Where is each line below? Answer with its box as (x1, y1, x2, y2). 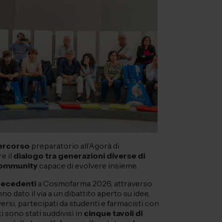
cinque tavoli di (84, 208, 143, 219)
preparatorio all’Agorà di (30, 141, 119, 151)
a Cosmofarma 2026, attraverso (36, 178, 152, 189)
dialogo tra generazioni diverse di (13, 151, 145, 161)
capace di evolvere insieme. (38, 161, 138, 171)
